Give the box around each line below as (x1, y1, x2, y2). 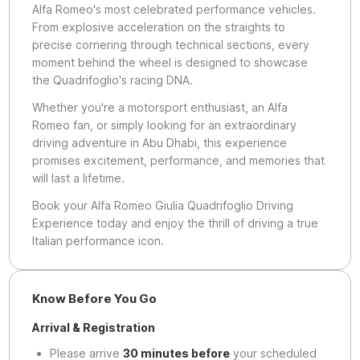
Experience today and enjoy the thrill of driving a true (32, 216, 319, 230)
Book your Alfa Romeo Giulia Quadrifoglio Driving (32, 198, 294, 212)
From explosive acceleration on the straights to (32, 20, 286, 34)
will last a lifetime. (32, 171, 125, 185)
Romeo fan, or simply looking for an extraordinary (32, 118, 297, 132)
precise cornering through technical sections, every (32, 38, 310, 51)
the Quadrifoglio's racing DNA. (32, 73, 194, 87)
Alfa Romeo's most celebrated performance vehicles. (32, 2, 317, 16)
